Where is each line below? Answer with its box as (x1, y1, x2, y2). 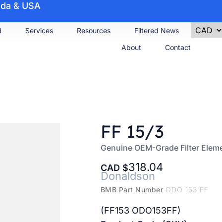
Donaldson (100, 169, 155, 182)
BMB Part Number (100, 185, 166, 194)
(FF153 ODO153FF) (100, 205, 181, 216)
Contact (165, 43, 191, 52)
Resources (77, 26, 111, 35)
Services (25, 26, 54, 35)
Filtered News (134, 26, 179, 35)
